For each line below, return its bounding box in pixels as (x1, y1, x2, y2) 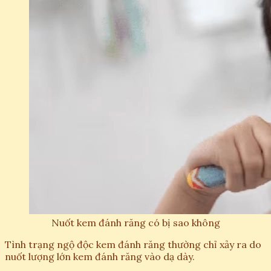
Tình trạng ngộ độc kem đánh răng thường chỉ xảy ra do (5, 238, 261, 250)
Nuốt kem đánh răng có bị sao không (51, 216, 220, 229)
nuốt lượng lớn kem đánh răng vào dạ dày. (5, 250, 195, 263)
